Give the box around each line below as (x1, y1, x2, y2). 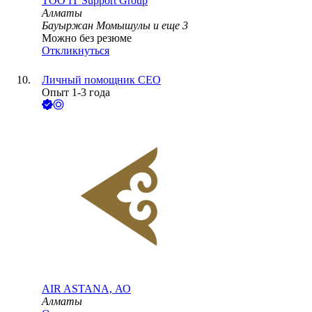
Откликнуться (42, 45, 109, 57)
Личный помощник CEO (42, 74, 161, 86)
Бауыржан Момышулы (42, 19, 150, 32)
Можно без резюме (42, 32, 132, 45)
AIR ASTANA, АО (42, 283, 131, 295)
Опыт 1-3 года (42, 86, 110, 99)
